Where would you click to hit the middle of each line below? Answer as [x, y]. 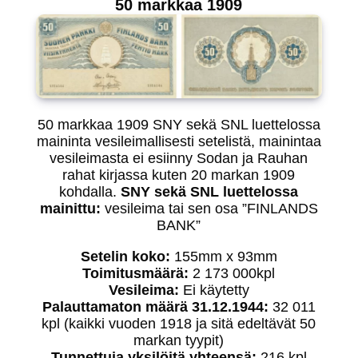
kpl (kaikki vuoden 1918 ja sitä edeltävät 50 [179, 324]
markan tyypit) [179, 341]
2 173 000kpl [232, 274]
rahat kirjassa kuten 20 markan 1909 [179, 175]
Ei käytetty [214, 290]
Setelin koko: [125, 257]
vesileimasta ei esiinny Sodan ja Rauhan [179, 159]
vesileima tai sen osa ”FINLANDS [209, 209]
